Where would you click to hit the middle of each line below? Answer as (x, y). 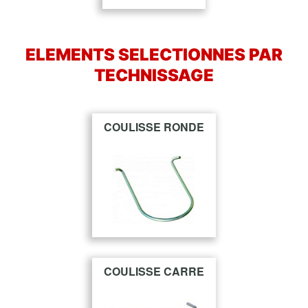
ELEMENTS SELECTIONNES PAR (154, 55)
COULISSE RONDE (154, 127)
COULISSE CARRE (154, 272)
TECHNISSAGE (154, 76)
